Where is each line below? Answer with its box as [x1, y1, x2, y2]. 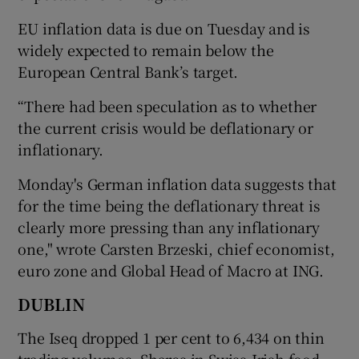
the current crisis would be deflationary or [18, 116, 313, 138]
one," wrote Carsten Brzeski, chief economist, [18, 237, 335, 259]
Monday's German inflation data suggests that [18, 172, 337, 194]
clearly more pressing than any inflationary [18, 216, 320, 237]
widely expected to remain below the [18, 38, 274, 60]
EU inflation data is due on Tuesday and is [18, 17, 311, 38]
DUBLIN [18, 292, 86, 316]
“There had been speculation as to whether [18, 95, 317, 116]
